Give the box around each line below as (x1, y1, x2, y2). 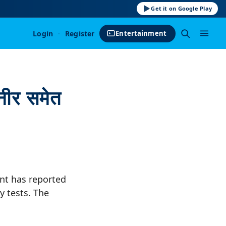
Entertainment (116, 28, 166, 38)
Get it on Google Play (151, 5, 212, 12)
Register (65, 28, 95, 38)
